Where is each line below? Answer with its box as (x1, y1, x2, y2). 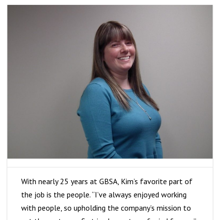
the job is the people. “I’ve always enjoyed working (21, 190, 187, 199)
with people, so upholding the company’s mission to (21, 203, 191, 213)
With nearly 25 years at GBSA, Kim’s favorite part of (21, 176, 192, 186)
